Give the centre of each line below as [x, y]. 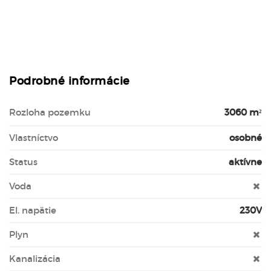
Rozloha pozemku [50, 112]
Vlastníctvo [34, 138]
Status [23, 162]
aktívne [245, 162]
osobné [246, 138]
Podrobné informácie [70, 81]
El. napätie [33, 210]
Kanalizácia [35, 259]
